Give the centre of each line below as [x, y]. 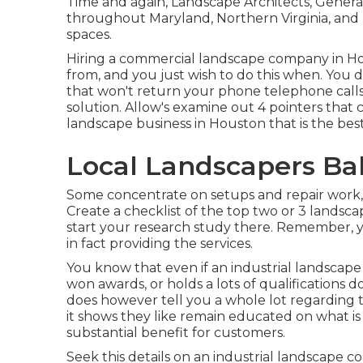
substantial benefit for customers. [176, 333]
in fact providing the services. [160, 243]
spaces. [89, 34]
